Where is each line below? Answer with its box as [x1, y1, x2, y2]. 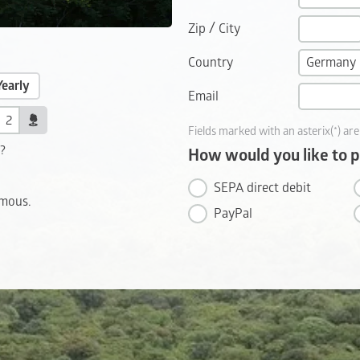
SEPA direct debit [214, 180, 311, 196]
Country [188, 55, 233, 71]
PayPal [214, 206, 252, 222]
